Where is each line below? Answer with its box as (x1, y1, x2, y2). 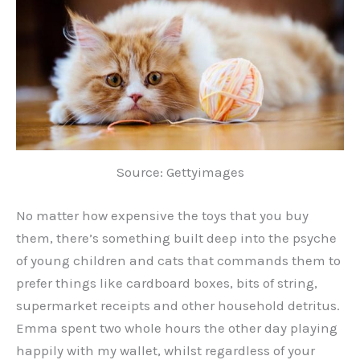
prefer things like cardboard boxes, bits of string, (16, 274, 317, 291)
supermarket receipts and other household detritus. (16, 297, 340, 313)
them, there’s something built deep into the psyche (16, 229, 337, 246)
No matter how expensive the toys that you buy (16, 207, 309, 223)
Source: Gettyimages (116, 164, 244, 181)
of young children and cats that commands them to (16, 252, 341, 268)
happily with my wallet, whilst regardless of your (16, 342, 315, 358)
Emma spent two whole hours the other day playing (16, 319, 337, 336)
